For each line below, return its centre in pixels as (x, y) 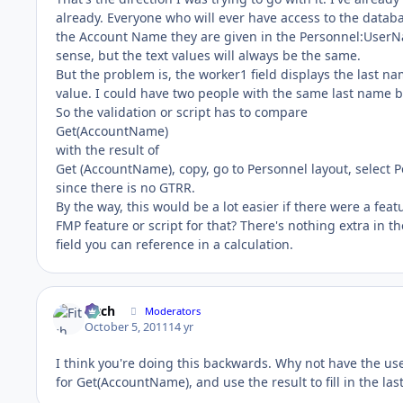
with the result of (107, 149)
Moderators (173, 311)
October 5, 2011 (127, 327)
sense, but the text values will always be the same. (208, 55)
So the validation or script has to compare (182, 112)
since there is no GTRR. (125, 187)
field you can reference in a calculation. (175, 244)
